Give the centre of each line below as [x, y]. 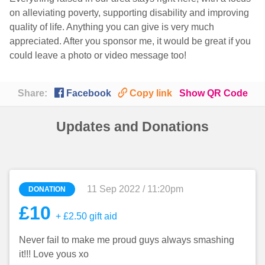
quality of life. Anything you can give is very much [112, 27]
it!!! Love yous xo [54, 254]
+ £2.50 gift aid [85, 216]
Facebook [87, 93]
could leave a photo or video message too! [98, 56]
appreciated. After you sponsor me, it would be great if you [130, 41]
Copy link [151, 93]
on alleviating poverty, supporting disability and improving [129, 13]
